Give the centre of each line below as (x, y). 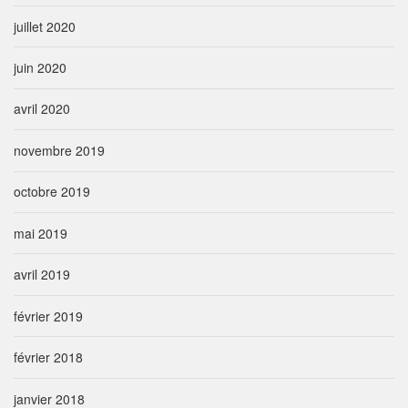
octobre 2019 (52, 192)
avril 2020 (42, 109)
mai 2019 (41, 233)
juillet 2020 (45, 26)
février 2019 (48, 316)
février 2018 (48, 357)
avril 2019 (42, 275)
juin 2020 (40, 67)
